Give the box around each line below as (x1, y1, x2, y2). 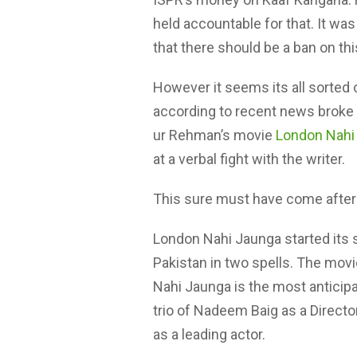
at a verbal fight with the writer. (153, 151, 345, 168)
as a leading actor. (153, 326, 265, 343)
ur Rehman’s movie (153, 127, 276, 144)
